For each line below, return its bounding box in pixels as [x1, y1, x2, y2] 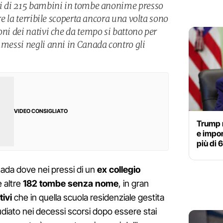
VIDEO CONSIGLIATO [14, 108, 68, 115]
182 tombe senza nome [23, 178, 118, 189]
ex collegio [97, 164, 140, 175]
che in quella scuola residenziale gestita [12, 192, 164, 203]
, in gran [118, 178, 149, 189]
